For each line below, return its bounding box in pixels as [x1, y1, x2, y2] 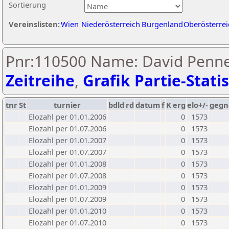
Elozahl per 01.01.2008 [29, 158, 106, 169]
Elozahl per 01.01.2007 [29, 135, 106, 145]
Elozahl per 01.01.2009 [29, 182, 106, 192]
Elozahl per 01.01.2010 [29, 205, 106, 216]
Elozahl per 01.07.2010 [29, 217, 106, 227]
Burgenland [142, 19, 183, 29]
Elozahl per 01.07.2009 [29, 194, 106, 204]
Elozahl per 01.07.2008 [29, 170, 106, 180]
